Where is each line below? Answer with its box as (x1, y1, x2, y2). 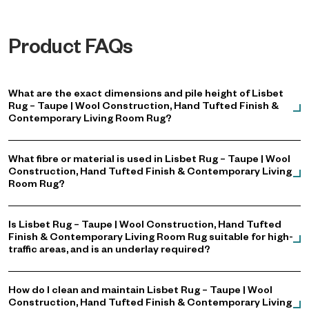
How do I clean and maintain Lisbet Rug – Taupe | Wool (8, 286, 272, 297)
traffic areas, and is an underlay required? (8, 246, 210, 257)
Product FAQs (8, 39, 133, 61)
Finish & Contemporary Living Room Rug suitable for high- (8, 233, 293, 244)
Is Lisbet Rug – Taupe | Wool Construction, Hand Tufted (8, 221, 281, 232)
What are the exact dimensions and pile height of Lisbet (8, 90, 283, 101)
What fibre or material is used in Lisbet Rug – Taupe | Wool (8, 155, 290, 166)
